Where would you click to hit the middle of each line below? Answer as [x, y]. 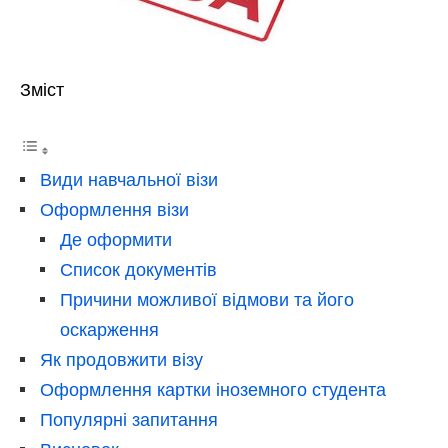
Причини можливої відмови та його [207, 299]
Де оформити [116, 239]
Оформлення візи [114, 209]
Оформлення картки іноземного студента [213, 389]
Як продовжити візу [121, 359]
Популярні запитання [129, 419]
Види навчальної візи [129, 179]
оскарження [109, 329]
